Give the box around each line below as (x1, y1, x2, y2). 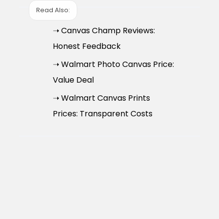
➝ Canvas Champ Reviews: (52, 25, 155, 37)
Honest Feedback (52, 41, 121, 52)
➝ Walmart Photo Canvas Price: (52, 59, 174, 70)
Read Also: (36, 5, 70, 15)
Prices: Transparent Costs (52, 108, 153, 120)
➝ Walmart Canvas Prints (52, 92, 150, 104)
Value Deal (52, 74, 94, 86)
